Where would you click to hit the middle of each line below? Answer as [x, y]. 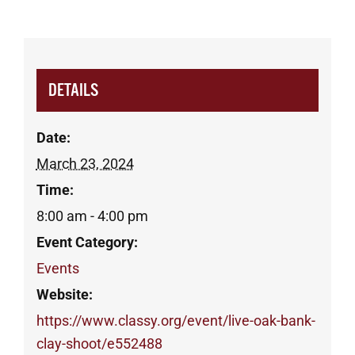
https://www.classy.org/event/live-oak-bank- [176, 321]
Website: [64, 295]
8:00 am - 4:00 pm [92, 216]
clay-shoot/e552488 [99, 344]
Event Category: [87, 242]
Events [57, 269]
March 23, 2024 [85, 164]
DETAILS [73, 90]
